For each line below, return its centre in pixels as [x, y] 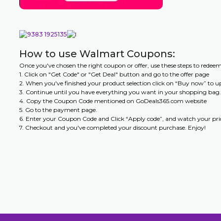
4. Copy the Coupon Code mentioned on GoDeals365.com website [113, 101]
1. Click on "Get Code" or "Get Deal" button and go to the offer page [114, 74]
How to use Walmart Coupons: [97, 54]
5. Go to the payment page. [58, 110]
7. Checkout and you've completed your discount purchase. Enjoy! [112, 128]
